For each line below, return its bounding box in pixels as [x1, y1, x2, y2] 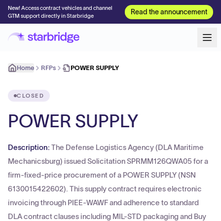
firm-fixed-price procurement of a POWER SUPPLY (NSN [8, 171, 196, 179]
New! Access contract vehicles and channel [8, 5, 112, 11]
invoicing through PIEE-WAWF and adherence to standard [8, 198, 199, 207]
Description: [8, 143, 51, 151]
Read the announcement [131, 7, 207, 16]
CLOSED [17, 93, 44, 99]
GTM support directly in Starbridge [8, 13, 94, 19]
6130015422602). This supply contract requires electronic [8, 184, 202, 193]
